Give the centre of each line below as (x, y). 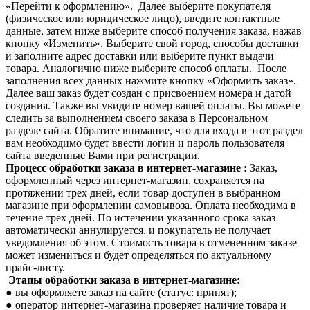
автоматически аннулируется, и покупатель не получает (138, 230)
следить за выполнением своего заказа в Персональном (137, 118)
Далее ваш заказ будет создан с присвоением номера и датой (148, 93)
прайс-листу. (35, 267)
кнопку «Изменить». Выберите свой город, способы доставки (152, 43)
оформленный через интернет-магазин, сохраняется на (135, 180)
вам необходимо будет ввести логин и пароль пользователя (145, 143)
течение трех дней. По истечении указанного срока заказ (140, 217)
